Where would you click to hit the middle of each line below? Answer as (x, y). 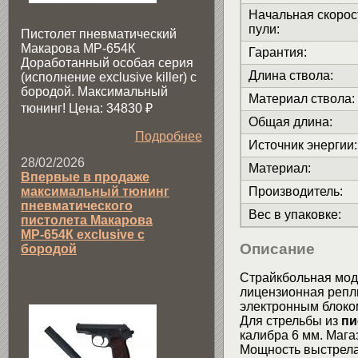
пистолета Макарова (87, 220)
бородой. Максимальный (94, 91)
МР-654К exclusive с (83, 234)
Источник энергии (301, 145)
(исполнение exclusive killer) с (109, 77)
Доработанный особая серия (107, 62)
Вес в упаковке (293, 215)
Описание (277, 249)
